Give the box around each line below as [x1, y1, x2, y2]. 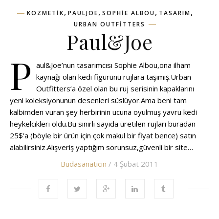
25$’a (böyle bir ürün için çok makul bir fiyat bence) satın [10, 131, 196, 140]
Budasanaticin [61, 159, 107, 169]
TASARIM [158, 9, 191, 17]
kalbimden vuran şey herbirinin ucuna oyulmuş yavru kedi [10, 107, 197, 117]
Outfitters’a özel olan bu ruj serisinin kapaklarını [36, 84, 194, 93]
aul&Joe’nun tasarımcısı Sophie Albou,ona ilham [36, 60, 191, 70]
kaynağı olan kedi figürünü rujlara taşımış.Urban [36, 72, 191, 82]
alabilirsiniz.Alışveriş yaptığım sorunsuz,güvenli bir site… [10, 142, 193, 152]
